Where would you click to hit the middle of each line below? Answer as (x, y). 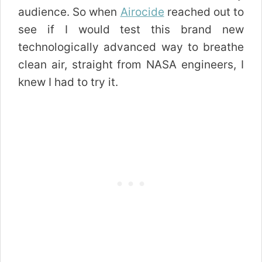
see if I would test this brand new (131, 30)
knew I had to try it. (68, 82)
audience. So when (69, 12)
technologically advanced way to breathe (131, 47)
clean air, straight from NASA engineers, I (131, 65)
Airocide (142, 12)
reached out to (204, 12)
